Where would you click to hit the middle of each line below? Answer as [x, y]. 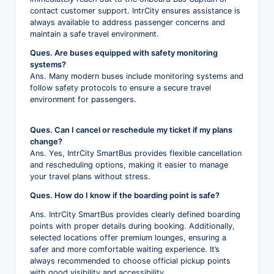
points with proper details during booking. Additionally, [132, 226]
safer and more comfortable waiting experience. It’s [125, 249]
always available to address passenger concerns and [128, 22]
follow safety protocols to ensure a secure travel [120, 87]
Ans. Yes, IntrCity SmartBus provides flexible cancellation [136, 153]
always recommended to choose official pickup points [130, 261]
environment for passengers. [83, 99]
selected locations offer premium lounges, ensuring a [128, 237]
